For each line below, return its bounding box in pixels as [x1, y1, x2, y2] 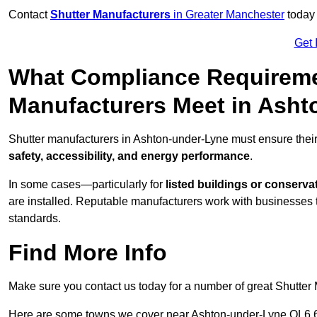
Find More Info [8, 240, 167, 266]
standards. [8, 212, 61, 225]
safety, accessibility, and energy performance [8, 150, 250, 163]
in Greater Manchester [171, 8, 284, 21]
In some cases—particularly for [8, 178, 166, 191]
